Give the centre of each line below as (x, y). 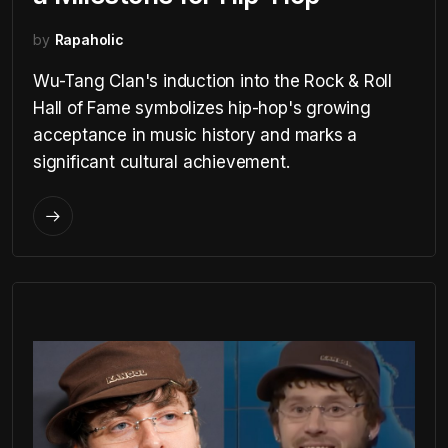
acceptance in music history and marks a (195, 135)
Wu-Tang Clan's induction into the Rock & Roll (212, 81)
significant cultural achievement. (161, 162)
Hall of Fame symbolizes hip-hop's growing (202, 108)
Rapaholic (89, 39)
